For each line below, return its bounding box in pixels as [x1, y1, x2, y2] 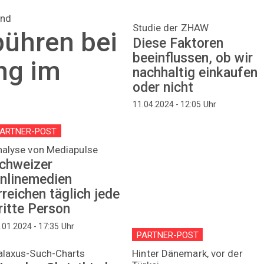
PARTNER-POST [136, 229, 199, 240]
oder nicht [132, 79, 193, 95]
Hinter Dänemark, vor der [132, 247, 243, 259]
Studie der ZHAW [132, 22, 209, 34]
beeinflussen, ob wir [132, 49, 253, 66]
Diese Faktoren [132, 35, 223, 51]
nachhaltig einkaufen [132, 64, 258, 81]
